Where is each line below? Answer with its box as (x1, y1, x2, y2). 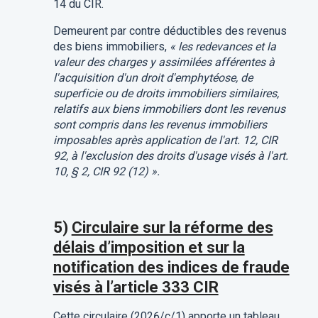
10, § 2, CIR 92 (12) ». (53, 165, 160, 179)
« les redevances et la (166, 40, 276, 54)
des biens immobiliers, (53, 40, 167, 54)
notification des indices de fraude (53, 258, 290, 277)
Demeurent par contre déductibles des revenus (53, 24, 287, 38)
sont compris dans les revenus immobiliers (53, 118, 267, 132)
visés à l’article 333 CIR (53, 278, 219, 297)
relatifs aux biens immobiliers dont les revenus (53, 102, 285, 116)
